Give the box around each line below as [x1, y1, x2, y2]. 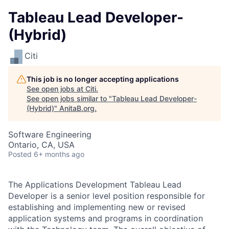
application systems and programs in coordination [8, 213, 203, 223]
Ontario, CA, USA [8, 140, 75, 150]
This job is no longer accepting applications [27, 75, 179, 83]
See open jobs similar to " [27, 94, 112, 103]
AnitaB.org [59, 104, 95, 112]
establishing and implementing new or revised [8, 202, 186, 212]
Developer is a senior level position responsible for [8, 191, 205, 201]
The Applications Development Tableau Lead [8, 179, 181, 190]
